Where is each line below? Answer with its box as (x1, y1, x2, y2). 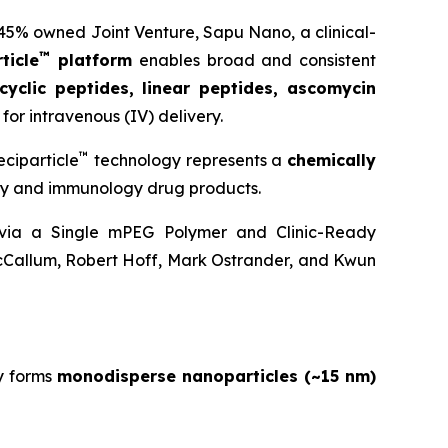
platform (50, 49, 132, 70)
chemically (287, 149, 377, 170)
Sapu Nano (203, 21, 292, 42)
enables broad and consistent (132, 49, 376, 70)
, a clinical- (291, 21, 377, 42)
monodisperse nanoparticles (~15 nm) (57, 365, 377, 386)
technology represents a (89, 149, 288, 170)
